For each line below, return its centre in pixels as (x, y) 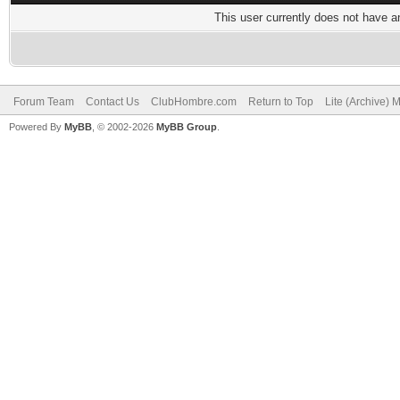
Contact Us (112, 102)
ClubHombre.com (194, 102)
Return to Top (281, 102)
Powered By (37, 127)
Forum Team (44, 102)
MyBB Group (187, 127)
